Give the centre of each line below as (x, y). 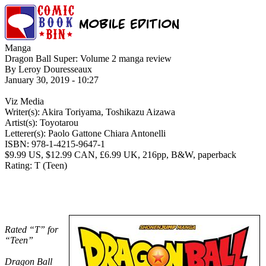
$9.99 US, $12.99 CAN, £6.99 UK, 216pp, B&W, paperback (121, 155)
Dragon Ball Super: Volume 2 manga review (88, 58)
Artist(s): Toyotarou (42, 123)
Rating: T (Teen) (36, 165)
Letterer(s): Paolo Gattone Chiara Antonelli (85, 133)
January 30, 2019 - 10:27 (52, 80)
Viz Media (24, 101)
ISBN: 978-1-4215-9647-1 (55, 144)
